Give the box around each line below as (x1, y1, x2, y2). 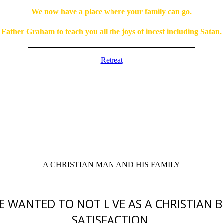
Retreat (100, 55, 123, 64)
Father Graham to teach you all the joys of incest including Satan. (1, 27, 222, 36)
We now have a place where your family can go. (31, 7, 192, 16)
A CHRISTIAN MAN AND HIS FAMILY (43, 160, 180, 169)
